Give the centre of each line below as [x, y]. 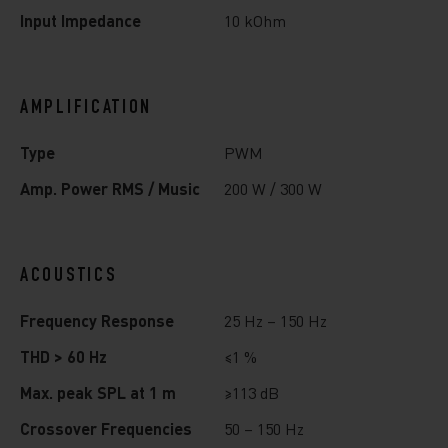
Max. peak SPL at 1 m [98, 392]
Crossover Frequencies [106, 428]
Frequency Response [97, 320]
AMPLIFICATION [86, 108]
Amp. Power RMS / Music [110, 188]
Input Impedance [80, 20]
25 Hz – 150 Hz [275, 320]
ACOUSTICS [69, 276]
